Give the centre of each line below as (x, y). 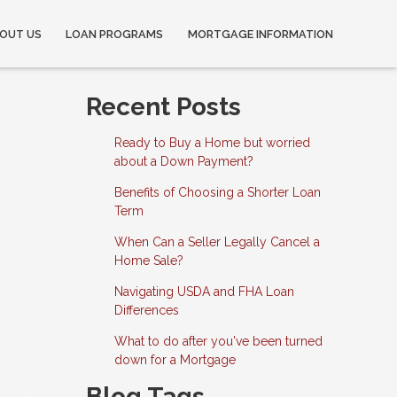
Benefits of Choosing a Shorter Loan (217, 192)
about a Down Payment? (183, 161)
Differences (146, 310)
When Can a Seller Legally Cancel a (217, 242)
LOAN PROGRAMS (115, 34)
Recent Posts (163, 107)
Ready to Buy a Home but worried (212, 143)
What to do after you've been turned (218, 341)
